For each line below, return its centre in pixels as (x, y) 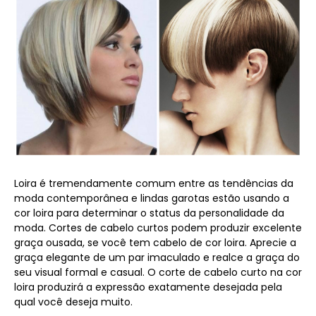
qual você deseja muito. (73, 302)
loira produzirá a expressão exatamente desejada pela (148, 287)
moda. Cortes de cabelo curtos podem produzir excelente (158, 227)
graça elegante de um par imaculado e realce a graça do (157, 257)
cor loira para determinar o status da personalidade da (149, 213)
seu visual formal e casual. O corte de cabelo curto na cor (158, 272)
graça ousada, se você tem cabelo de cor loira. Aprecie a (155, 242)
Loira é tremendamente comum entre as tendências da (154, 183)
